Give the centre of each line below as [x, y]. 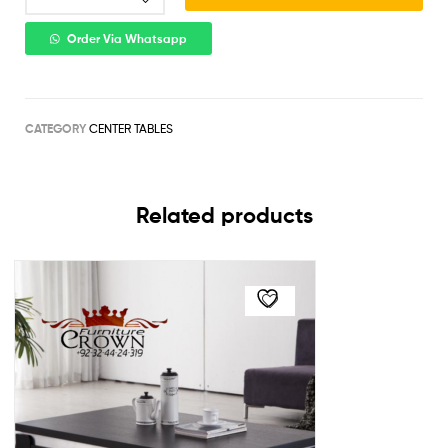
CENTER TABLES [131, 128]
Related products [224, 215]
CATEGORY [55, 128]
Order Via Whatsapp [127, 38]
